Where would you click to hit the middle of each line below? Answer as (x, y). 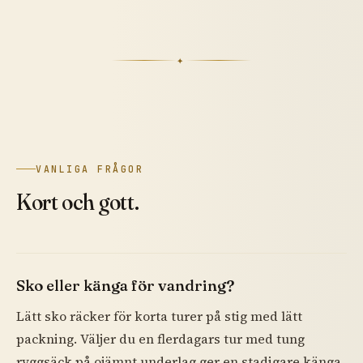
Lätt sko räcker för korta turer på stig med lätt (159, 316)
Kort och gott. (78, 201)
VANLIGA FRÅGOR (90, 169)
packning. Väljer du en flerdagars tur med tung (160, 338)
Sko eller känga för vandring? (125, 285)
